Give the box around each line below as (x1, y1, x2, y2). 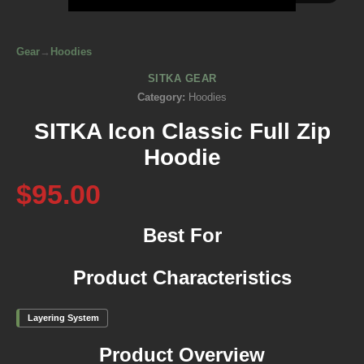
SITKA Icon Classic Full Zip (33, 118, 331, 144)
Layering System (28, 312, 99, 323)
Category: (137, 91, 185, 103)
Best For (142, 223, 222, 246)
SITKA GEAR (147, 72, 217, 84)
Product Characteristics (72, 266, 292, 288)
